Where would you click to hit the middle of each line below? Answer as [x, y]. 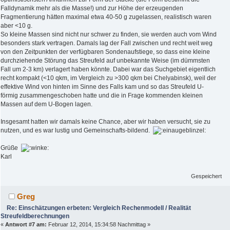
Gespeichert [207, 176]
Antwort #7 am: [26, 225]
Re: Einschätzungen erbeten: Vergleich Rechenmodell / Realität [99, 208]
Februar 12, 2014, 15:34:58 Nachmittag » [99, 225]
